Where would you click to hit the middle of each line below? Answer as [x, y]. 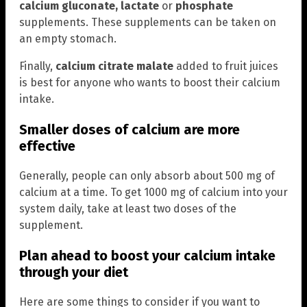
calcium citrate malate [114, 66]
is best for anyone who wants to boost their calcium [150, 83]
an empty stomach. [68, 39]
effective [47, 146]
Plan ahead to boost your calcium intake [147, 256]
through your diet [74, 272]
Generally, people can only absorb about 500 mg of [147, 176]
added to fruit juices [226, 66]
